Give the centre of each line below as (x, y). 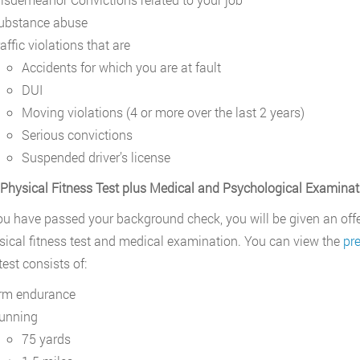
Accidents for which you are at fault (121, 67)
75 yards (46, 339)
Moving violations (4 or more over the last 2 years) (163, 112)
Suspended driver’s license (96, 157)
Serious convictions (77, 135)
